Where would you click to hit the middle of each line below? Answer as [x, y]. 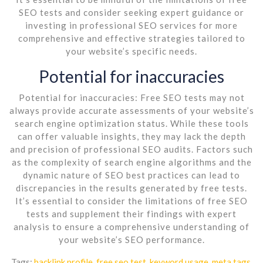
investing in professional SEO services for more [131, 25]
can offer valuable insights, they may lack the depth [131, 136]
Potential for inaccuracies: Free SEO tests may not [131, 97]
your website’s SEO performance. [131, 239]
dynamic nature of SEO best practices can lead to [131, 175]
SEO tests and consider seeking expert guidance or [131, 12]
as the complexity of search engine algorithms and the [131, 162]
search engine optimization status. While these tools [131, 123]
